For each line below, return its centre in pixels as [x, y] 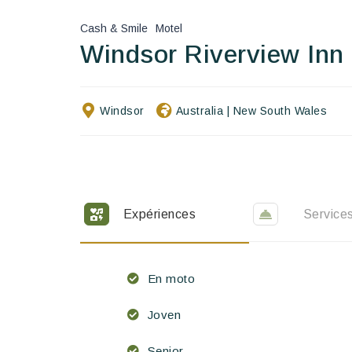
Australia [199, 110]
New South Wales [280, 110]
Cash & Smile [114, 28]
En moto [171, 278]
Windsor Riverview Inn [212, 54]
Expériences [159, 214]
